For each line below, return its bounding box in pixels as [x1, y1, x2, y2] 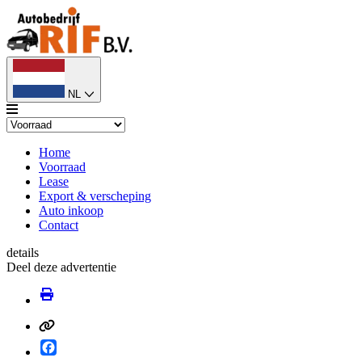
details [6, 246, 39, 259]
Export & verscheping [39, 189, 151, 203]
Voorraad [39, 160, 86, 174]
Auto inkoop [39, 204, 103, 217]
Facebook [57, 339, 107, 352]
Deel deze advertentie [6, 260, 116, 274]
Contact [39, 218, 78, 232]
